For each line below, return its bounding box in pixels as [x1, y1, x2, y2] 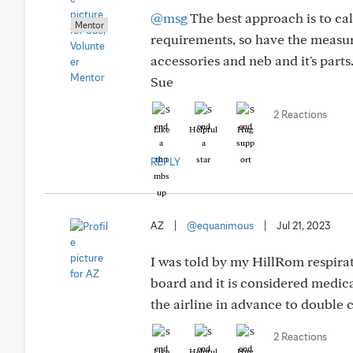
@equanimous [187, 219, 254, 232]
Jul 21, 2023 [277, 219, 331, 232]
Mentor [75, 19, 104, 31]
